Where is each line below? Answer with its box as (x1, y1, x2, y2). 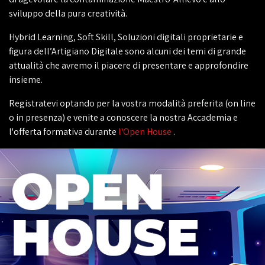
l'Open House (118, 125, 172, 138)
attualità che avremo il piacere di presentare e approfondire (9, 59, 248, 72)
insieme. (9, 73, 43, 86)
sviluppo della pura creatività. (9, 7, 127, 20)
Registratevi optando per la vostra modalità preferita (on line (9, 97, 256, 109)
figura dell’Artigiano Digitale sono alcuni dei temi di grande (9, 45, 246, 57)
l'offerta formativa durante (9, 125, 118, 138)
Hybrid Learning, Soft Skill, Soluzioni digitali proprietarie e (9, 31, 243, 43)
